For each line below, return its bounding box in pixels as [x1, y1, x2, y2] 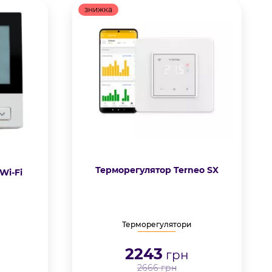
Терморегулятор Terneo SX [95, 165, 219, 175]
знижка [84, 5, 112, 14]
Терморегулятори [122, 220, 192, 229]
